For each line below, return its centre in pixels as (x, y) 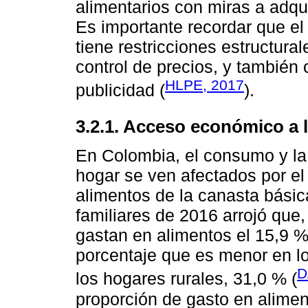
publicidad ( (120, 90)
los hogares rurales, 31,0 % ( (186, 279)
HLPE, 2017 (205, 85)
